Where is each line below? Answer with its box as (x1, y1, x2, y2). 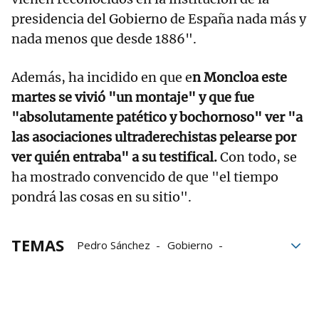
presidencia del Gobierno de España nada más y (11, 11, 306, 28)
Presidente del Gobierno (77, 278, 198, 293)
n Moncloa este (192, 69, 287, 86)
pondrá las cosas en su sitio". (11, 189, 192, 206)
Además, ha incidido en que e (11, 69, 192, 86)
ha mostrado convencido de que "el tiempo (11, 169, 278, 186)
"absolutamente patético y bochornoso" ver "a (11, 109, 303, 126)
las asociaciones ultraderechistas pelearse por (11, 129, 296, 146)
